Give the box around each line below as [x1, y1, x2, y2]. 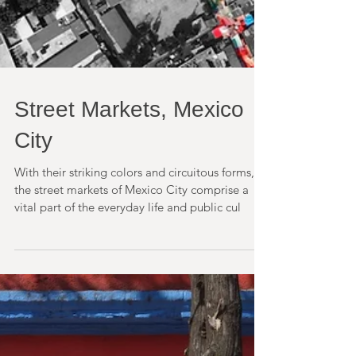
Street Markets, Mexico [14, 129, 244, 153]
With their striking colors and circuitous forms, [14, 196, 254, 211]
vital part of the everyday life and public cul [14, 231, 241, 246]
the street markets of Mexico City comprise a [14, 214, 249, 229]
